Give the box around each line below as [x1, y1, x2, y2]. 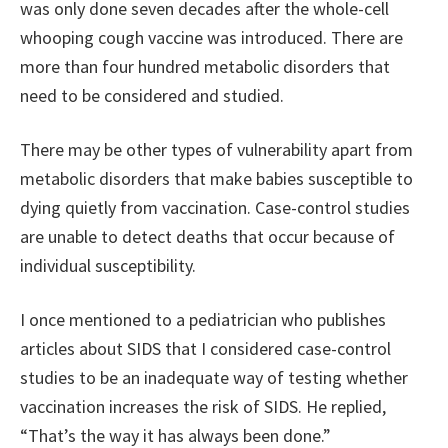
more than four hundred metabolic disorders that [20, 55, 390, 79]
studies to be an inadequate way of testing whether [20, 366, 408, 390]
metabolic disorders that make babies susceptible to [20, 167, 413, 191]
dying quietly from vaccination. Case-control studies [20, 196, 410, 220]
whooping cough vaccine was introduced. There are [20, 26, 403, 50]
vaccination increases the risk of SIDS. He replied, [20, 395, 386, 419]
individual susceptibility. [20, 254, 196, 278]
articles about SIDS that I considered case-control [20, 337, 391, 361]
